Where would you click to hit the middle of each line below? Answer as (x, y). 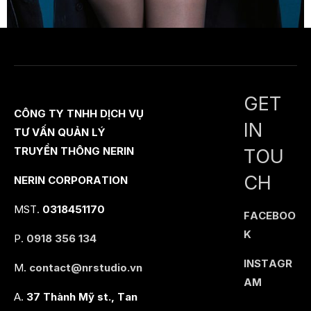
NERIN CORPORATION (71, 180)
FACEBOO (270, 215)
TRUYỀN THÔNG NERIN (74, 151)
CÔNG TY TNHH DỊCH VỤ (79, 113)
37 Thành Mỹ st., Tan (81, 297)
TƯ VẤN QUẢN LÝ (60, 132)
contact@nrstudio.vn (86, 268)
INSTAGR (268, 263)
